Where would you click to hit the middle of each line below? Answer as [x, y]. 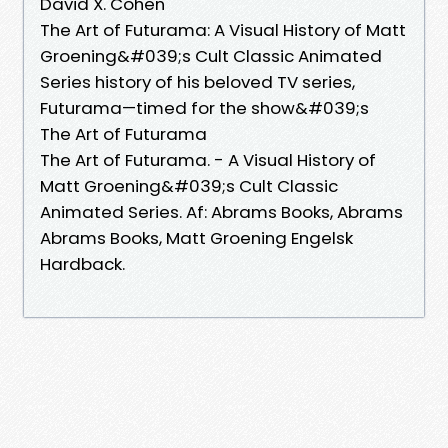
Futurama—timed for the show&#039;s [206, 107]
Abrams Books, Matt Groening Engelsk [196, 237]
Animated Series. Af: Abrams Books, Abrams [221, 211]
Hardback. [82, 263]
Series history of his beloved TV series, [197, 81]
